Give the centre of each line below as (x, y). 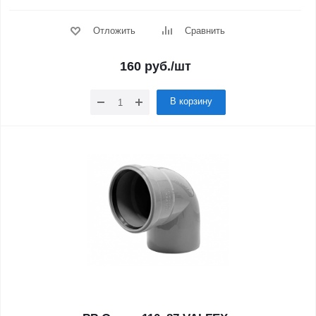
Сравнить (205, 31)
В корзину (191, 101)
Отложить (114, 31)
